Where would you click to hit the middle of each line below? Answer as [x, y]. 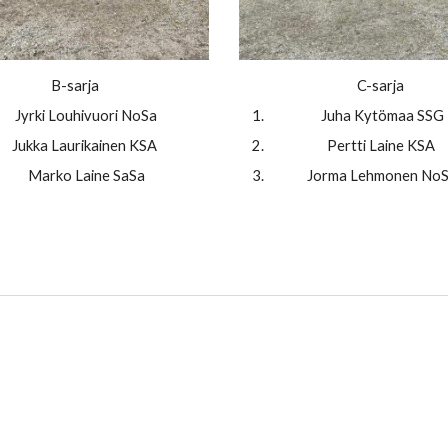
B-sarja [76, 86]
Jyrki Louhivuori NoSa [86, 116]
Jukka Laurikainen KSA [86, 146]
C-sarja [382, 86]
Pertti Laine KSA [380, 146]
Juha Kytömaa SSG [382, 116]
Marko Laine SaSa [86, 176]
